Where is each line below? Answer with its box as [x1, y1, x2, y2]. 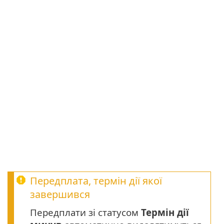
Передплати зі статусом [30, 205, 141, 218]
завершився [30, 187, 90, 201]
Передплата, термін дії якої [30, 173, 162, 187]
